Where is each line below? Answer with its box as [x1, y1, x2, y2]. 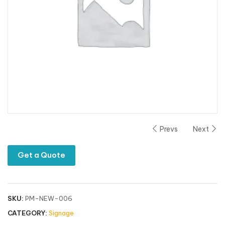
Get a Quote [18, 150, 65, 160]
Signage [49, 208, 74, 217]
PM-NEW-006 [25, 194, 72, 202]
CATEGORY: [8, 208, 47, 217]
